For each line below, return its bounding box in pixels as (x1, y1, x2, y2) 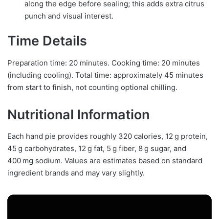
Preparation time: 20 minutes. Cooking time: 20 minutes (7, 58, 200, 67)
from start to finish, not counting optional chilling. (7, 82, 177, 92)
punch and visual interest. (24, 11, 113, 21)
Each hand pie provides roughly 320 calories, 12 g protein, (7, 131, 208, 141)
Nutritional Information (7, 106, 150, 123)
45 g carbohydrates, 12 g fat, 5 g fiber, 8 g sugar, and (7, 144, 186, 153)
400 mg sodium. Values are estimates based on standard (7, 156, 202, 166)
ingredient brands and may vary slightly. (7, 168, 145, 178)
